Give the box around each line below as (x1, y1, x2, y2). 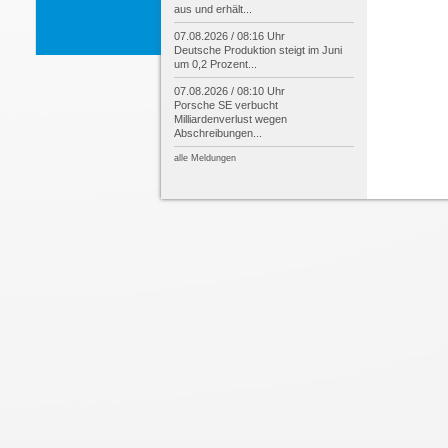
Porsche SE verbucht (174, 99, 278, 111)
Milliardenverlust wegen (174, 113, 287, 125)
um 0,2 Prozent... (174, 58, 257, 70)
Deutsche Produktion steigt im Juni (174, 44, 342, 56)
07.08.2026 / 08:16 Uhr (174, 30, 285, 42)
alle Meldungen (174, 153, 236, 163)
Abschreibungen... (174, 127, 262, 139)
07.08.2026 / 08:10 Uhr (174, 85, 285, 97)
